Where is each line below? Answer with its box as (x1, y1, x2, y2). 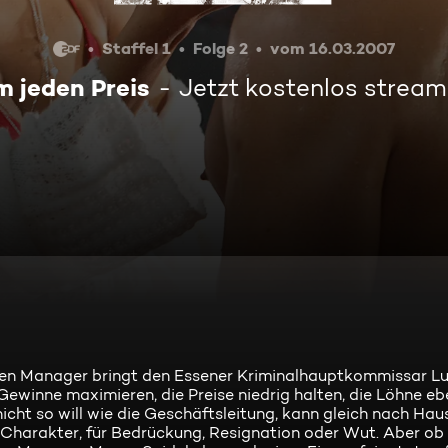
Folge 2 (193, 38, 249, 58)
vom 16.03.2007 (270, 38, 396, 58)
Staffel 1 (102, 38, 172, 58)
